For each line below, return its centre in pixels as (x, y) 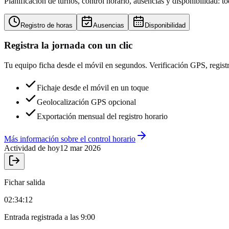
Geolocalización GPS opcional (86, 102)
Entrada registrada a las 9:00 (50, 217)
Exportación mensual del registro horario (102, 117)
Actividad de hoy (32, 148)
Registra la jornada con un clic (68, 45)
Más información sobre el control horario (70, 139)
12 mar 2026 (80, 148)
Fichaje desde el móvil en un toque (93, 88)
